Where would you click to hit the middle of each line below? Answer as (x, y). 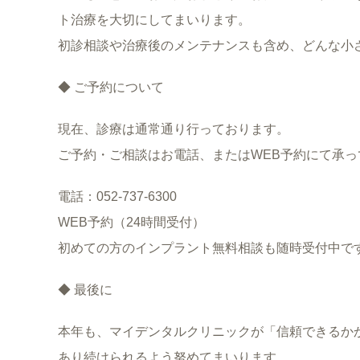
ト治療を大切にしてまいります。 (154, 20)
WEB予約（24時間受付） (131, 222)
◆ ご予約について (111, 87)
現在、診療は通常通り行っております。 (174, 129)
